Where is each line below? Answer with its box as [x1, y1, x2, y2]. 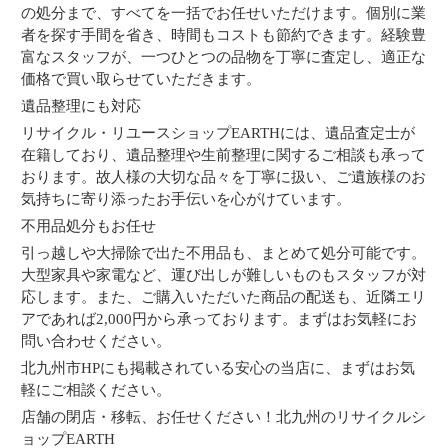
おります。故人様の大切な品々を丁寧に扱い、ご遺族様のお [21, 169, 427, 185]
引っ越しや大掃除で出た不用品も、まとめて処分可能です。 [21, 245, 427, 261]
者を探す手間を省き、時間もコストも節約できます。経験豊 [21, 27, 427, 43]
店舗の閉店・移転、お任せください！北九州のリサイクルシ [21, 409, 427, 425]
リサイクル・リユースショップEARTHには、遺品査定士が [21, 125, 416, 141]
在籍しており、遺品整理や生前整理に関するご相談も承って [21, 147, 427, 163]
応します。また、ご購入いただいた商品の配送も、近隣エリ [21, 289, 427, 305]
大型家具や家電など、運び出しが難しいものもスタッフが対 [21, 267, 427, 283]
